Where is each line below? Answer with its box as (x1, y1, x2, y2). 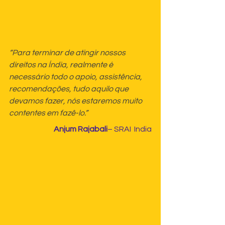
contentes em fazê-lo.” (9, 109, 88, 118)
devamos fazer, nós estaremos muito (9, 97, 144, 105)
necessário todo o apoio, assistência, (9, 73, 144, 81)
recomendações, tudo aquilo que (9, 85, 130, 93)
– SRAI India (107, 125, 152, 134)
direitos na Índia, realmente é (9, 61, 115, 69)
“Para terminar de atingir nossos (9, 49, 127, 57)
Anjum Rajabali (54, 125, 107, 134)
